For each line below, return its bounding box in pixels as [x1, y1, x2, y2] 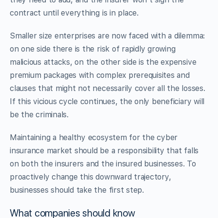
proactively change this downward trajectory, [10, 172, 171, 182]
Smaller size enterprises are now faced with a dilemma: [10, 31, 205, 40]
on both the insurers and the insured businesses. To [10, 159, 196, 168]
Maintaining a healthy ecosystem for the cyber [10, 132, 178, 142]
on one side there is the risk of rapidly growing [10, 44, 176, 54]
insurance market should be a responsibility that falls [10, 145, 199, 155]
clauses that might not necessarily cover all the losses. [10, 83, 205, 93]
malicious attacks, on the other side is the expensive [10, 57, 197, 67]
